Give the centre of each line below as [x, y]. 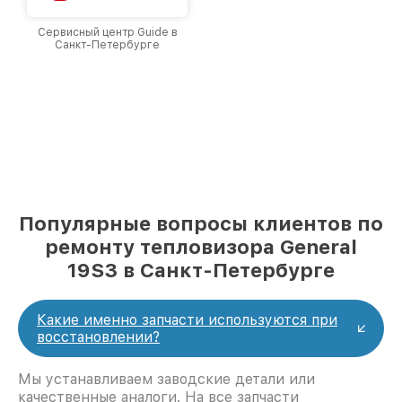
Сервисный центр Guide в [107, 33]
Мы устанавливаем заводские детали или [166, 379]
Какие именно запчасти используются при [187, 319]
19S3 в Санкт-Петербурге [201, 270]
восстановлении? [98, 336]
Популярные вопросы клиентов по [201, 223]
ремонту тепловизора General [201, 246]
